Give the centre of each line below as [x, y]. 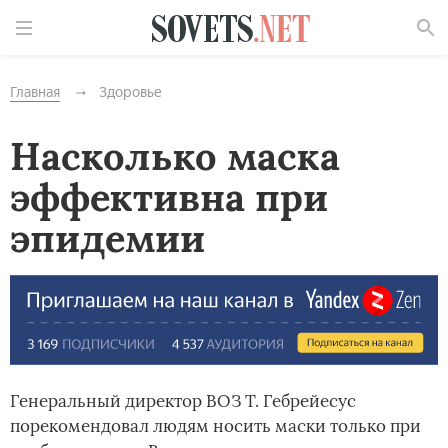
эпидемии [107, 238]
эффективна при [169, 197]
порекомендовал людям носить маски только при [215, 425]
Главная [35, 92]
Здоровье [130, 92]
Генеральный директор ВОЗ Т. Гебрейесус [183, 400]
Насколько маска [175, 156]
